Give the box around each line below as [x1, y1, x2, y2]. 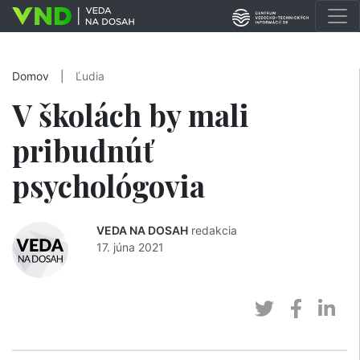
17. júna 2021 [96, 240, 164, 254]
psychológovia [12, 166, 205, 205]
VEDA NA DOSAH [96, 223, 188, 237]
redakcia [191, 223, 237, 237]
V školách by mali [12, 95, 249, 134]
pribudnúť [12, 130, 153, 170]
